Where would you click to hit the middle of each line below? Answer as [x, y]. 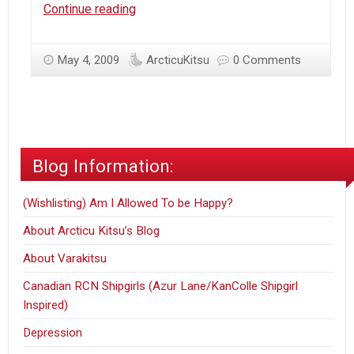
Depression [53, 333]
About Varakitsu [65, 258]
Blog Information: [103, 166]
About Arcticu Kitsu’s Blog [92, 231]
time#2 [155, 67]
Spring [153, 47]
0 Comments [267, 60]
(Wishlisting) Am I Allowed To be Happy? [128, 203]
